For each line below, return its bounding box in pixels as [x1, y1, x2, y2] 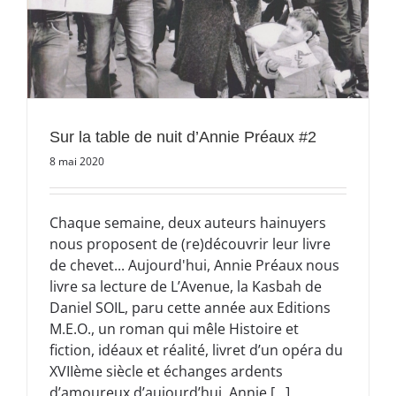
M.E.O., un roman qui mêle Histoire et [49, 318, 299, 339]
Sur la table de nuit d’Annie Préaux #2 [49, 127, 316, 146]
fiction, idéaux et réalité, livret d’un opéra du [49, 339, 343, 360]
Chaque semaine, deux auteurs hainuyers [49, 212, 326, 232]
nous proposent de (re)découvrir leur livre [49, 233, 331, 254]
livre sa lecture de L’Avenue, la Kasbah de [49, 276, 322, 296]
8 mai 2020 [49, 153, 104, 169]
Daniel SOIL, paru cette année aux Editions [49, 297, 331, 317]
